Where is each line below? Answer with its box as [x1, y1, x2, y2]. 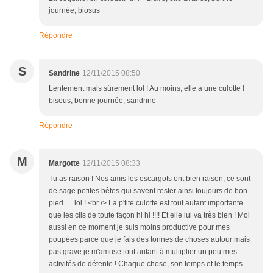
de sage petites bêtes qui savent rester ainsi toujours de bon [49, 186, 247, 196]
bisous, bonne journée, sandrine [49, 96, 156, 105]
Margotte [49, 159, 80, 168]
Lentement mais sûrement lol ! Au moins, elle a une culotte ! [49, 84, 244, 93]
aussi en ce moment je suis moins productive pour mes [49, 223, 230, 232]
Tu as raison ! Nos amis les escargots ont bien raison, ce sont [49, 174, 250, 183]
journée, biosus [49, 6, 100, 15]
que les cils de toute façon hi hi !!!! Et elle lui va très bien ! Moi [49, 211, 250, 220]
